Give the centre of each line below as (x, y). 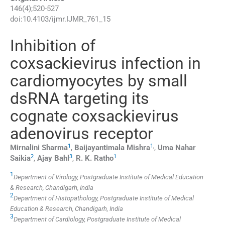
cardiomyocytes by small (99, 81)
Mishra (138, 148)
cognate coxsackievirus (94, 116)
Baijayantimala (99, 148)
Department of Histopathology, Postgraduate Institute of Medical (104, 198)
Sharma (55, 148)
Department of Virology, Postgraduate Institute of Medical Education (108, 177)
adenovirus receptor (82, 134)
